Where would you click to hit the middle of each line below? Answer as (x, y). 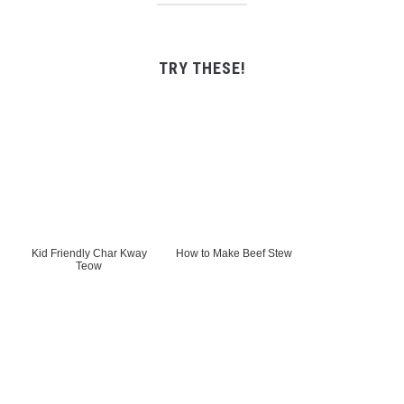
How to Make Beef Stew (234, 253)
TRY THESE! (202, 68)
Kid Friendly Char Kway (89, 253)
